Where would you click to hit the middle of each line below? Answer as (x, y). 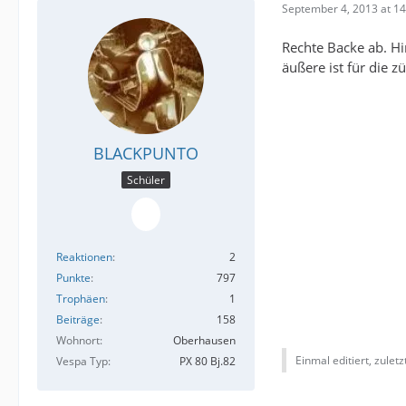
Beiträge (78, 320)
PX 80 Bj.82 (208, 362)
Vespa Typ (82, 362)
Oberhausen (204, 341)
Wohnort (78, 341)
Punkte (73, 278)
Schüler (146, 180)
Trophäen (81, 299)
